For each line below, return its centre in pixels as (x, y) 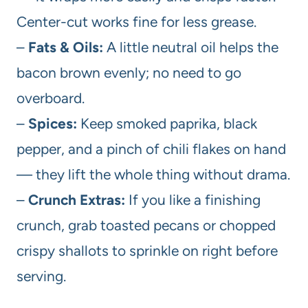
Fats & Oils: (66, 47)
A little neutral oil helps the (191, 47)
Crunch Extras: (77, 199)
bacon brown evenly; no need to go (129, 72)
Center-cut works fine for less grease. (136, 21)
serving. (41, 276)
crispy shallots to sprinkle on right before (147, 250)
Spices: (53, 123)
